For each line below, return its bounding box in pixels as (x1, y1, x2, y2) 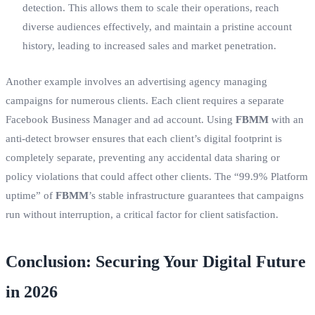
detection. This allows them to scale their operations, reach (22, 1, 279, 13)
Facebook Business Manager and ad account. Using (6, 113, 236, 125)
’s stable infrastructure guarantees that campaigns (89, 189, 304, 201)
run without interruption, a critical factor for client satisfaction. (6, 208, 278, 220)
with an (269, 113, 304, 125)
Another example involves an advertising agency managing (6, 75, 267, 87)
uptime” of (6, 189, 56, 201)
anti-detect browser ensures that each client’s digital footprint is (6, 132, 282, 144)
